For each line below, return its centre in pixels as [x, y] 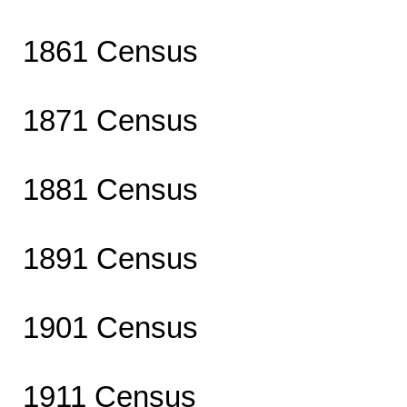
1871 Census [110, 120]
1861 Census [110, 51]
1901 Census [110, 327]
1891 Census [110, 258]
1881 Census [110, 189]
